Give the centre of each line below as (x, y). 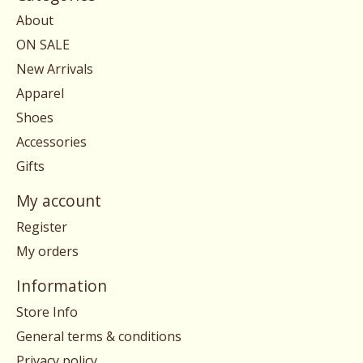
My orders (47, 252)
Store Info (47, 312)
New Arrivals (55, 69)
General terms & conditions (99, 336)
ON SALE (43, 45)
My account (59, 201)
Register (42, 227)
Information (62, 286)
